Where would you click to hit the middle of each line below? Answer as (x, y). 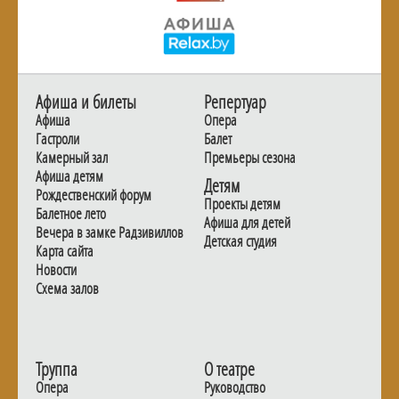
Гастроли (57, 138)
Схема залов (67, 288)
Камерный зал (72, 157)
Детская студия (240, 241)
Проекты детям (242, 204)
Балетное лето (71, 213)
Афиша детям (69, 176)
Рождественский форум (94, 195)
